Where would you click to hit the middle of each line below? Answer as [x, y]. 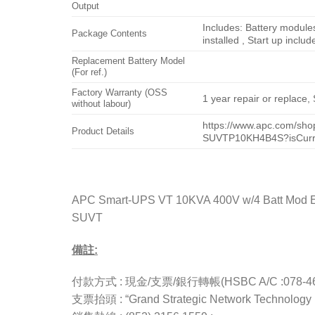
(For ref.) [89, 72]
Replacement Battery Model [128, 60]
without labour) [101, 103]
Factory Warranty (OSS [120, 92]
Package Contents [109, 33]
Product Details [103, 131]
